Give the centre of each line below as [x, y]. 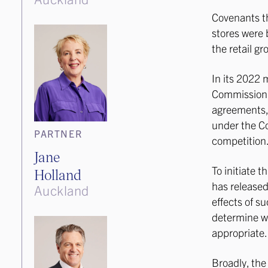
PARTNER [58, 134]
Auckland [62, 190]
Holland [58, 175]
